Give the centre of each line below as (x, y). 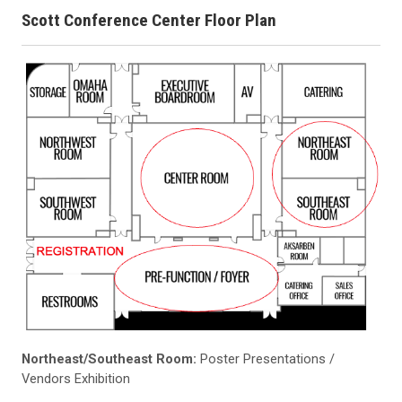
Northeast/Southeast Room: (109, 359)
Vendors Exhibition (76, 379)
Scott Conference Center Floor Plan (149, 20)
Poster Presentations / (266, 359)
